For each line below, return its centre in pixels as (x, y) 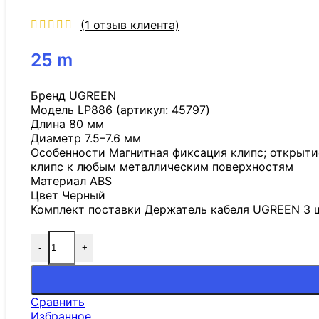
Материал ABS (71, 181)
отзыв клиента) (135, 25)
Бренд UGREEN (73, 95)
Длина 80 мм (67, 124)
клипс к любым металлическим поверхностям (162, 166)
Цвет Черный (68, 195)
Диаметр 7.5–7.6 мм (86, 138)
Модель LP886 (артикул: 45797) (120, 109)
